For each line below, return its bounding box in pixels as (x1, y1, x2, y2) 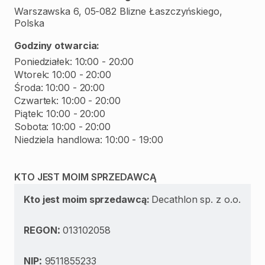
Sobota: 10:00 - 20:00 (14, 121, 111, 132)
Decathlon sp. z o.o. (151, 193, 241, 205)
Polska (14, 17, 44, 29)
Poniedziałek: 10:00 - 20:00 (14, 56, 134, 67)
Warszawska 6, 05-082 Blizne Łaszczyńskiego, (14, 5, 222, 17)
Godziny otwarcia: (14, 40, 100, 51)
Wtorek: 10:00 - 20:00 (14, 69, 111, 80)
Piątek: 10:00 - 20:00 (14, 108, 105, 119)
